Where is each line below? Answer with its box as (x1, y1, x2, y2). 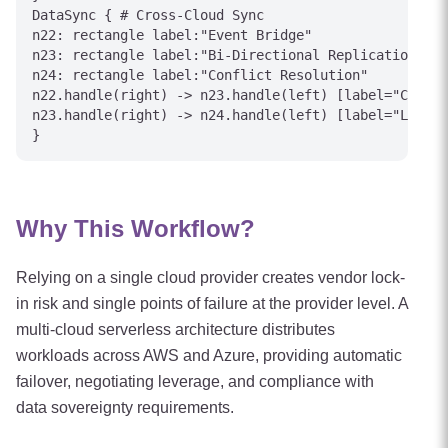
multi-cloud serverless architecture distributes (16, 321, 335, 338)
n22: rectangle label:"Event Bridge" (32, 27, 312, 43)
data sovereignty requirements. (16, 399, 234, 416)
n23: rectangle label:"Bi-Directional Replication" (32, 47, 424, 63)
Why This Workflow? (16, 215, 255, 242)
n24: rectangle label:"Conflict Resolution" (32, 67, 368, 83)
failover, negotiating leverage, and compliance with (16, 373, 374, 390)
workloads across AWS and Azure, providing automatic (16, 347, 402, 364)
